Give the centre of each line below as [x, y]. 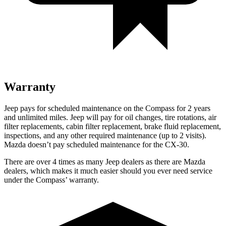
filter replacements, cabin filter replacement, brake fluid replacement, [112, 126]
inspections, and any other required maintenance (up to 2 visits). [105, 135]
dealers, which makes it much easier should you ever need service [108, 171]
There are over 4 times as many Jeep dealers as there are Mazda [105, 161]
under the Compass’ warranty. [51, 180]
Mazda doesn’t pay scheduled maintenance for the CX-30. [97, 144]
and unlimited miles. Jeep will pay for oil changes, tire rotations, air [110, 117]
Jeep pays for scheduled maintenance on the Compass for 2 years [107, 108]
